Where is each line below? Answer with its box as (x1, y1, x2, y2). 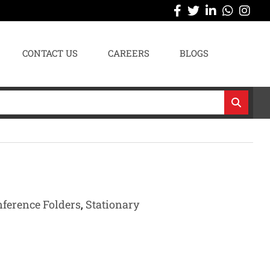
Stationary (86, 197, 139, 212)
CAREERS (108, 47, 150, 59)
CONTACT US (22, 47, 78, 59)
